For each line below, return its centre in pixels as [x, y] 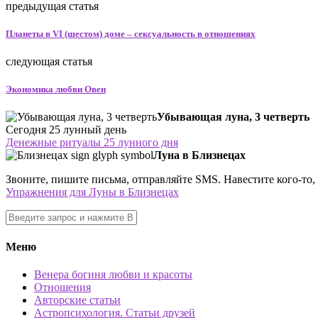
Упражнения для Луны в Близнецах [92, 192]
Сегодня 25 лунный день [66, 130]
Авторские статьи [77, 300]
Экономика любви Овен [56, 89]
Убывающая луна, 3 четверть [233, 117]
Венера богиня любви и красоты [113, 274]
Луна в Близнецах [199, 155]
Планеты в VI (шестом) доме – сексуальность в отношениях [131, 33]
